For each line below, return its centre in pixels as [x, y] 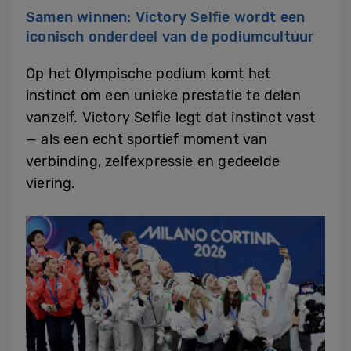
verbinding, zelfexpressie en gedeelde [153, 161]
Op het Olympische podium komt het [148, 74]
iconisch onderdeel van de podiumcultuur [170, 37]
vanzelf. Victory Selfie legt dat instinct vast [170, 118]
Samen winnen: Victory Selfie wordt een [166, 17]
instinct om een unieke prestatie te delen [163, 96]
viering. [51, 183]
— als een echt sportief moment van [147, 139]
